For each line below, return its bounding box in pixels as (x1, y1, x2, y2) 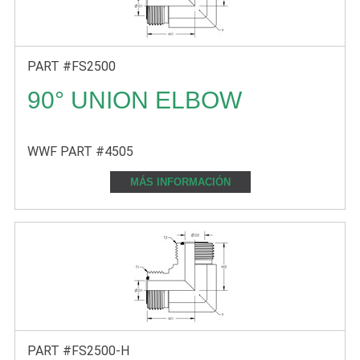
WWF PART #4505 (27, 144, 133, 159)
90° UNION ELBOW (27, 87, 242, 113)
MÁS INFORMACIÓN (129, 176, 231, 188)
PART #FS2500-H (27, 343, 129, 358)
